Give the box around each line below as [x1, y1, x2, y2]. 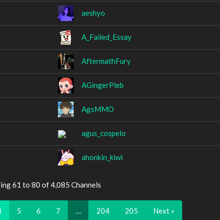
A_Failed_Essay [82, 32, 132, 41]
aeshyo [82, 8, 105, 17]
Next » [153, 206, 174, 215]
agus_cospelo [82, 128, 126, 137]
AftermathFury [82, 56, 131, 65]
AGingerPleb [82, 80, 124, 89]
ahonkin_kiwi [82, 152, 123, 162]
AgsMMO [82, 104, 114, 113]
